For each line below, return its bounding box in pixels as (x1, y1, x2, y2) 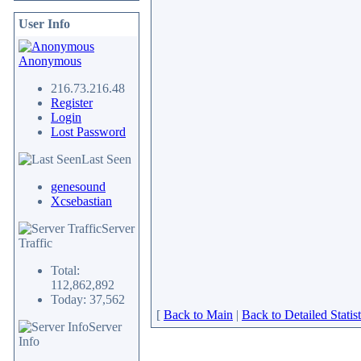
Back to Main (164, 308, 233, 322)
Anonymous (19, 54, 81, 68)
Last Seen (81, 152, 131, 166)
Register (51, 96, 93, 110)
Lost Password (51, 125, 126, 139)
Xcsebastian (51, 194, 112, 208)
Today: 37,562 (51, 293, 125, 306)
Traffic (19, 236, 52, 250)
